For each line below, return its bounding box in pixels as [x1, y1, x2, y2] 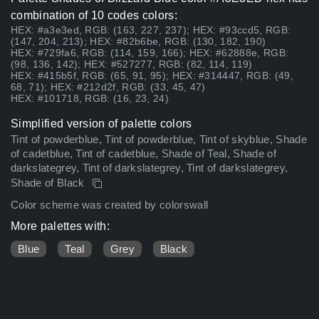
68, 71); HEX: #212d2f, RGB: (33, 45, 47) [11, 81, 206, 93]
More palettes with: [11, 220, 110, 233]
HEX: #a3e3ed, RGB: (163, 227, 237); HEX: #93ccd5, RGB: [11, 24, 291, 36]
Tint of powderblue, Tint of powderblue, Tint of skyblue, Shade [11, 134, 307, 146]
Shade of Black [11, 177, 88, 189]
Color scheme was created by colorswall [11, 199, 209, 211]
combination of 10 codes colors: [11, 9, 177, 22]
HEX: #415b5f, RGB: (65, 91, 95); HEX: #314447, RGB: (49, [11, 70, 293, 82]
